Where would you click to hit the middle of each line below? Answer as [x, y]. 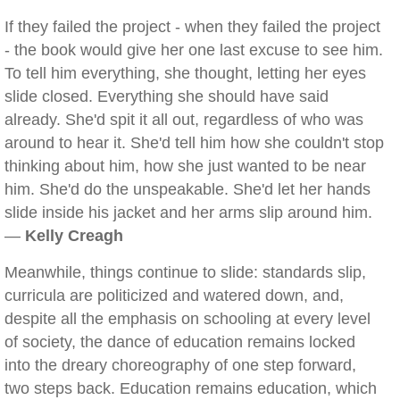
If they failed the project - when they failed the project [192, 27]
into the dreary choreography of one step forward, [180, 365]
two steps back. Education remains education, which [191, 388]
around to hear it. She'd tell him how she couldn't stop [194, 143]
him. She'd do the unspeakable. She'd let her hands [187, 189]
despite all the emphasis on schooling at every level [187, 319]
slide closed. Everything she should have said [167, 96]
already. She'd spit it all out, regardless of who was [184, 120]
